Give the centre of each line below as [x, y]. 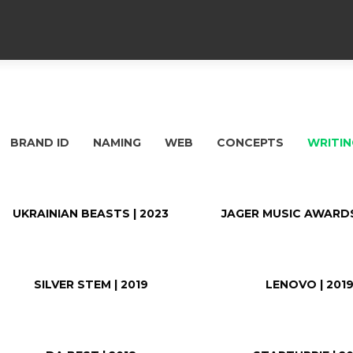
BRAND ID [40, 143]
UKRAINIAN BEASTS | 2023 [91, 214]
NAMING [117, 143]
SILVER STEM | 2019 [91, 284]
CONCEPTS [250, 143]
